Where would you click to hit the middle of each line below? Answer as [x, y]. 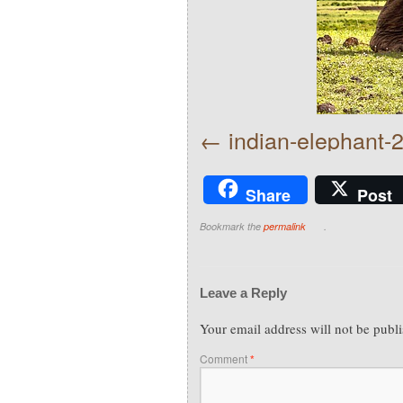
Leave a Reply [243, 292]
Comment [225, 358]
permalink [285, 226]
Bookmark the [232, 226]
